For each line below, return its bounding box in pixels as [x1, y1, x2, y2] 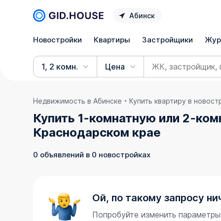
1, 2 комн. [41, 62, 78, 72]
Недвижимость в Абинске [33, 97, 122, 105]
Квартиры [94, 35, 131, 44]
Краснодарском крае [33, 125, 161, 140]
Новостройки [33, 35, 82, 44]
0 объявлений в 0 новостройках [33, 149, 151, 159]
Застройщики [142, 35, 193, 44]
